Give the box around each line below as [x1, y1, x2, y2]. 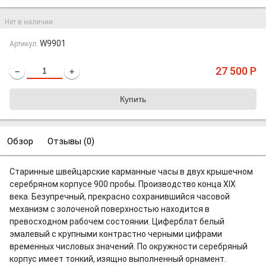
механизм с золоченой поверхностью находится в [9, 204, 210, 214]
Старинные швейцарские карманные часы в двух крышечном [9, 167, 253, 176]
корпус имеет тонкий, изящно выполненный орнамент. [9, 254, 226, 264]
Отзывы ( [47, 136, 87, 147]
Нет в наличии [5, 18, 53, 26]
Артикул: [9, 40, 40, 48]
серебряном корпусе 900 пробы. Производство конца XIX [9, 179, 236, 189]
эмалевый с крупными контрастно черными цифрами [9, 229, 222, 239]
